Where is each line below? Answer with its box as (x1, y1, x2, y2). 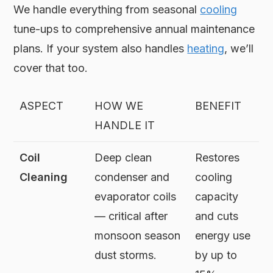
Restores (195, 151, 240, 164)
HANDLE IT (94, 119, 155, 132)
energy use (195, 229, 251, 242)
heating (187, 42, 225, 55)
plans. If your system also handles (13, 42, 188, 55)
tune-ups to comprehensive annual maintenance (13, 23, 255, 35)
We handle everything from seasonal (13, 3, 200, 16)
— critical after (94, 210, 168, 222)
